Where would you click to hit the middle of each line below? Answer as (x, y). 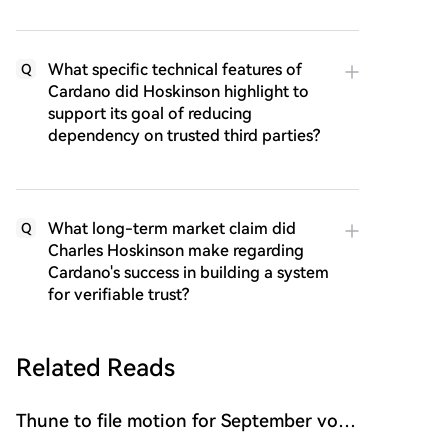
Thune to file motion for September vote (185, 421)
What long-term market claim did (172, 229)
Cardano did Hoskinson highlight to (178, 92)
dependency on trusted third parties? (184, 136)
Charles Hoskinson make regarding (176, 251)
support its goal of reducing (150, 114)
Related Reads (95, 368)
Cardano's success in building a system (188, 273)
